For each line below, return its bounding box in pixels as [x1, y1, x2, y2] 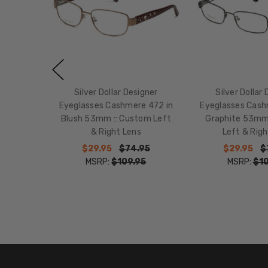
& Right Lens [90, 126, 141, 137]
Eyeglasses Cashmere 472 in [59, 100, 173, 111]
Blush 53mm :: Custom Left [60, 113, 172, 124]
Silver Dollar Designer [74, 87, 158, 98]
